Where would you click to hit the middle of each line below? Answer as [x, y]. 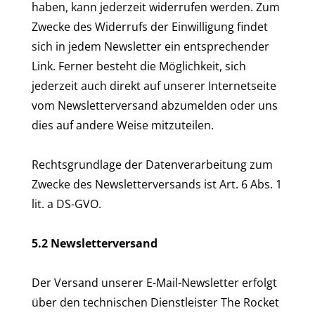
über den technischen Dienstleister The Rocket [155, 302]
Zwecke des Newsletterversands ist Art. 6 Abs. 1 [157, 184]
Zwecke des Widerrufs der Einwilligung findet [150, 27]
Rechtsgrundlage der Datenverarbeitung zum [152, 165]
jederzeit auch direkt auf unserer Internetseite [154, 86]
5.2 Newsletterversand [95, 243]
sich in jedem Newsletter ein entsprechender [150, 46]
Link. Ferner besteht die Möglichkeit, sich [139, 66]
